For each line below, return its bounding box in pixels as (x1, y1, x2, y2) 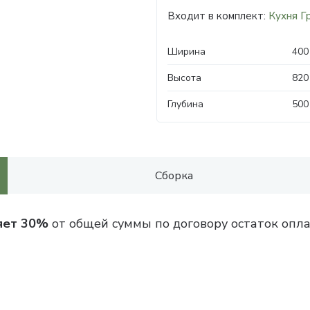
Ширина (167, 45, 206, 58)
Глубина (167, 98, 204, 111)
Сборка (154, 168, 193, 183)
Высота (167, 71, 202, 84)
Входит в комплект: (167, 9, 269, 23)
